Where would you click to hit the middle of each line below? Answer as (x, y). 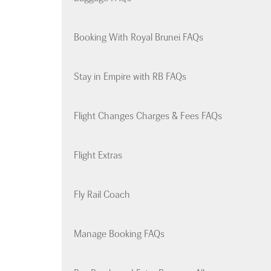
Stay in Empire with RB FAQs (130, 77)
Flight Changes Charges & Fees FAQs (148, 116)
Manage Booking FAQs (119, 234)
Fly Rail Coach (102, 195)
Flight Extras (98, 155)
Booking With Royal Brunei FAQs (139, 38)
